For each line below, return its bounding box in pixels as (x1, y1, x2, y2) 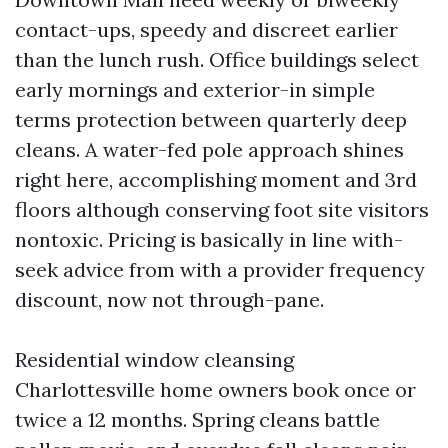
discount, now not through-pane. (15, 287, 324, 312)
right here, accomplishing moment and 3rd (15, 167, 417, 192)
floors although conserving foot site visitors (15, 197, 429, 222)
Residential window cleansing (15, 347, 294, 372)
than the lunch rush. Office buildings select (15, 47, 419, 72)
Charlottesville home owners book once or (15, 377, 416, 402)
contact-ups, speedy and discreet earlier (15, 17, 398, 42)
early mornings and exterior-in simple (15, 77, 375, 102)
